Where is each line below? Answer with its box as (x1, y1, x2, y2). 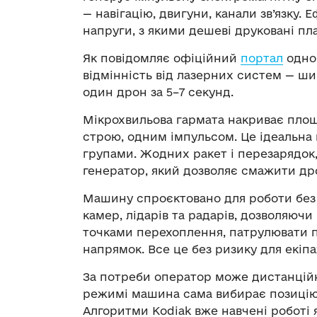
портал (241, 52, 283, 65)
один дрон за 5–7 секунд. (83, 86, 234, 99)
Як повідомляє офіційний (83, 52, 237, 65)
